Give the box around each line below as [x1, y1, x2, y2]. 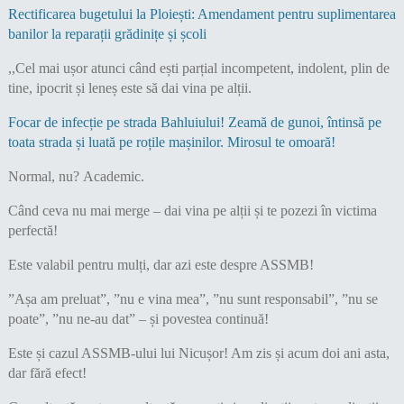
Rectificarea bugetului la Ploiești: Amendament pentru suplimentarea [7, 6, 396, 23]
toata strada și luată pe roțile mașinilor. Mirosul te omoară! [7, 134, 335, 151]
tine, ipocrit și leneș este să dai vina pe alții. [7, 80, 252, 96]
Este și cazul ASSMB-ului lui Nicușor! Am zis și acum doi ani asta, [7, 345, 390, 362]
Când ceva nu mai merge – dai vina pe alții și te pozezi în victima [7, 203, 377, 219]
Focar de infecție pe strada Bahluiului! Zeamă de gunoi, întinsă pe [7, 115, 381, 131]
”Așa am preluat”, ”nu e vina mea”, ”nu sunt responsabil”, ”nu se [7, 291, 378, 308]
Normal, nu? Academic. [7, 169, 144, 185]
